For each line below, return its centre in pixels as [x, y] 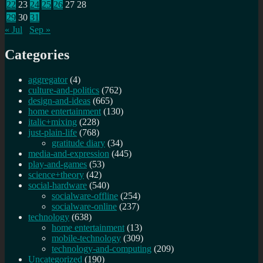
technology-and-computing [102, 248]
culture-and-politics [64, 90]
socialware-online [84, 206]
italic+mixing [53, 122]
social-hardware [58, 185]
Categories [37, 54]
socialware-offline [85, 195]
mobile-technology [86, 238]
